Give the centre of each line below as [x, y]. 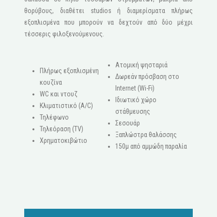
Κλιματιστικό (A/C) [66, 106]
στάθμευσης [133, 112]
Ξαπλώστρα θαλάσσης [146, 135]
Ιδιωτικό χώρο [136, 100]
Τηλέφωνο [54, 117]
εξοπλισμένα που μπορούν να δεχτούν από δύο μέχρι [108, 23]
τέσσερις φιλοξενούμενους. [64, 34]
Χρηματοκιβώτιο [63, 141]
